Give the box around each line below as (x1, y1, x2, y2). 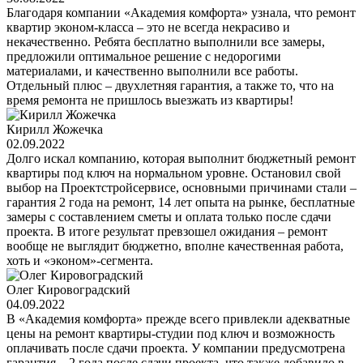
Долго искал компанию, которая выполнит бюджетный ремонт (6, 151, 356, 165)
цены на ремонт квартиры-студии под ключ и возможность (6, 326, 335, 340)
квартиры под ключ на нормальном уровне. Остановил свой (6, 165, 341, 180)
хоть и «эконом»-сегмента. (6, 253, 153, 267)
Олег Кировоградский (6, 282, 130, 297)
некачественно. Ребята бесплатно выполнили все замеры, (6, 34, 325, 49)
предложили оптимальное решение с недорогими (6, 49, 281, 63)
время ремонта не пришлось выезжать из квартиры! (6, 92, 293, 107)
